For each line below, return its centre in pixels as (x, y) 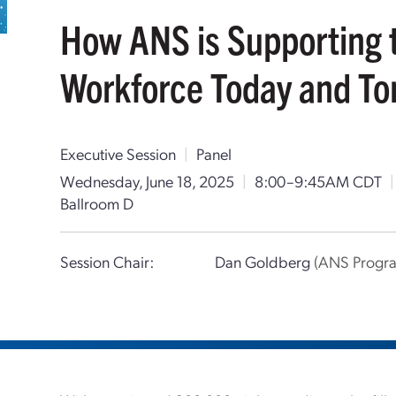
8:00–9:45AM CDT (319, 181)
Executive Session (118, 153)
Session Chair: (107, 261)
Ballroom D (97, 203)
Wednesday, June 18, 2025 (148, 181)
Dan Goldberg (264, 261)
